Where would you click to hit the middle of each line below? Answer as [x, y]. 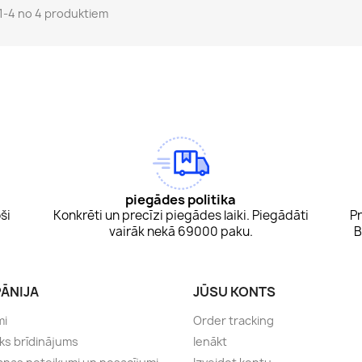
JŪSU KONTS [234, 292]
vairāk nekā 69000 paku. [181, 232]
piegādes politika [181, 200]
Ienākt [210, 342]
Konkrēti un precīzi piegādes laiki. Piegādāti [181, 216]
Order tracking [234, 321]
